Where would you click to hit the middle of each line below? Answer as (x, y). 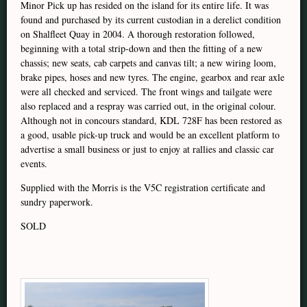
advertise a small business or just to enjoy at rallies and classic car (147, 149)
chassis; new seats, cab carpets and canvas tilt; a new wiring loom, (148, 63)
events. (34, 163)
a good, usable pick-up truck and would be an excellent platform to (150, 135)
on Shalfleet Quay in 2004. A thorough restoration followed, (138, 34)
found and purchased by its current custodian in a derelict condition (151, 20)
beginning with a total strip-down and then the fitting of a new (142, 48)
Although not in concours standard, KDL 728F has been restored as (151, 120)
